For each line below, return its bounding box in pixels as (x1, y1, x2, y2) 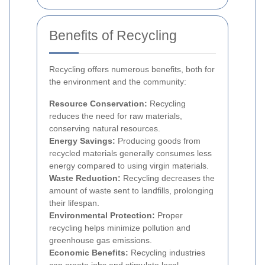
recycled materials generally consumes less (49, 148, 212, 158)
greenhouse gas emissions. (49, 235, 152, 245)
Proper (155, 210, 183, 220)
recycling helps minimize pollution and (49, 222, 190, 232)
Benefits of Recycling (49, 27, 177, 43)
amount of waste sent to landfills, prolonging (49, 185, 214, 195)
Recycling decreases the (121, 173, 215, 183)
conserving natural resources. (49, 123, 160, 133)
